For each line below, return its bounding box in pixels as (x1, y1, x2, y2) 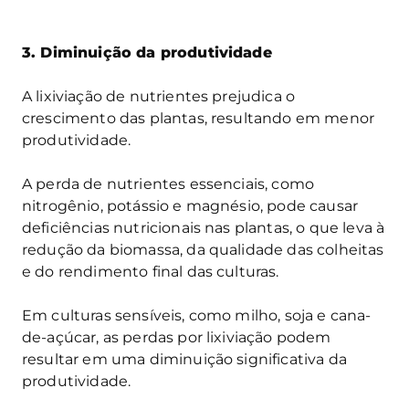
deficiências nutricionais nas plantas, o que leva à (22, 218, 385, 236)
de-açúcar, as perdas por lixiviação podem (22, 328, 331, 346)
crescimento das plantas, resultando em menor (22, 109, 375, 127)
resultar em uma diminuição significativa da (22, 350, 347, 368)
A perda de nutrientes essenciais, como (22, 174, 315, 193)
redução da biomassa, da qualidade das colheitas (22, 240, 384, 258)
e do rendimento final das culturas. (22, 262, 279, 280)
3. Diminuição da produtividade (22, 43, 272, 61)
